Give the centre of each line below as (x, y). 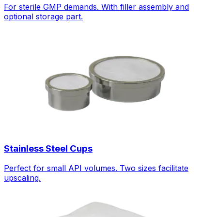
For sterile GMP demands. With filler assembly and (96, 7)
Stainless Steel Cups (48, 148)
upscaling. (22, 178)
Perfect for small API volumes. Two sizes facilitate (96, 168)
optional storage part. (43, 17)
